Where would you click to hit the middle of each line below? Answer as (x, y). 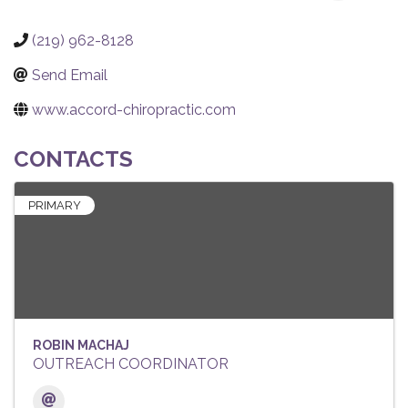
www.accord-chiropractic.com (134, 110)
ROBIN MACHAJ (81, 346)
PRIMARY (55, 206)
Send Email (70, 76)
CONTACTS (73, 159)
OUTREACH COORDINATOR (131, 364)
